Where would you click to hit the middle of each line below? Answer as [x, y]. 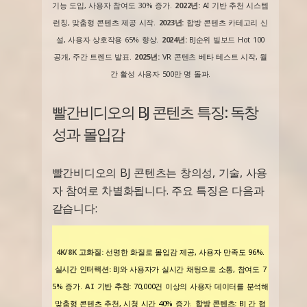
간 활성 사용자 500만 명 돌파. [160, 73]
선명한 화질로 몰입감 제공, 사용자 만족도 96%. [184, 251]
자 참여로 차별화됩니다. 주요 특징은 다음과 [158, 190]
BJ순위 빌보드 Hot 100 [226, 39]
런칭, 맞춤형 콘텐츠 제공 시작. [104, 22]
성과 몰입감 [88, 133]
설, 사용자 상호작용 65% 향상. [107, 39]
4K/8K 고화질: [79, 251]
